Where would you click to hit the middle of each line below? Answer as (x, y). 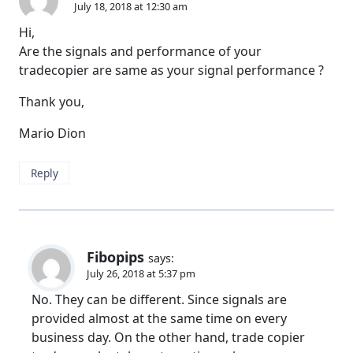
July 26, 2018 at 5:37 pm (141, 274)
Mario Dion (52, 134)
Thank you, (52, 102)
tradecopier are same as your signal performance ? (171, 71)
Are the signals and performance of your (140, 52)
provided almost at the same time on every (159, 319)
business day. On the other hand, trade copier (168, 338)
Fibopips (115, 257)
